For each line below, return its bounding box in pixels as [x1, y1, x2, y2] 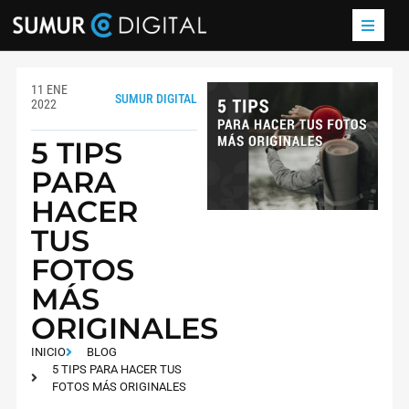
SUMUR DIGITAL [114, 91, 197, 107]
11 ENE [31, 82, 68, 98]
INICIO [31, 345, 67, 360]
